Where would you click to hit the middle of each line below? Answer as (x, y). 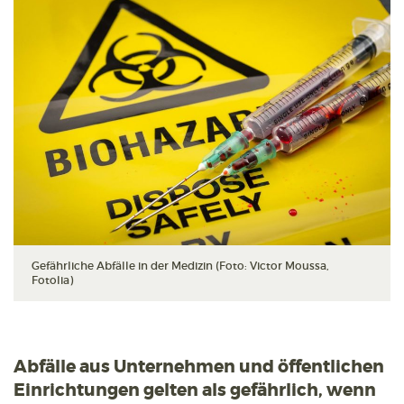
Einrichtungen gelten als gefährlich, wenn (195, 390)
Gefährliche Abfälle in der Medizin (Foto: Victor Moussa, (180, 266)
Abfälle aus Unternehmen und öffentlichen (199, 367)
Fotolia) (52, 280)
